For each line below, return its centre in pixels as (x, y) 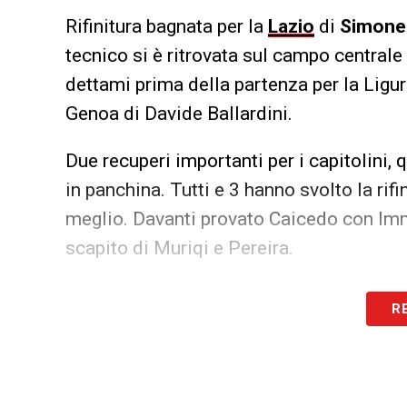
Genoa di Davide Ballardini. (179, 113)
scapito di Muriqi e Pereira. (179, 248)
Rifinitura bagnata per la (167, 26)
